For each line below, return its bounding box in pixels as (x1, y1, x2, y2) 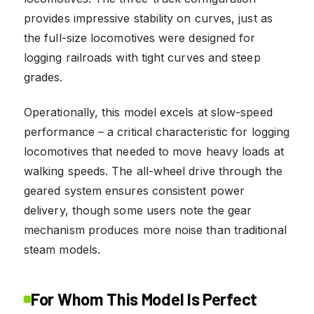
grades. (24, 69, 63, 84)
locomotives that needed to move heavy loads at (24, 144, 284, 158)
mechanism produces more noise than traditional (24, 222, 287, 237)
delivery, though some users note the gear (24, 203, 252, 217)
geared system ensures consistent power (24, 183, 245, 198)
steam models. (24, 242, 101, 257)
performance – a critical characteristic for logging (24, 124, 290, 139)
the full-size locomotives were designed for (24, 30, 256, 45)
